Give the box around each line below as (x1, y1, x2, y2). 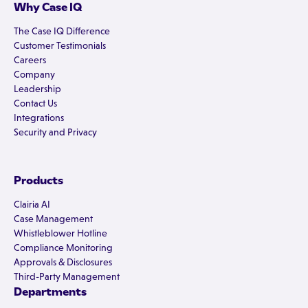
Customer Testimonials (14, 40, 106, 52)
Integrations (14, 112, 64, 124)
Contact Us (14, 98, 57, 109)
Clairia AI (14, 199, 50, 210)
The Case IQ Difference (14, 25, 110, 37)
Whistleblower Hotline (14, 228, 107, 239)
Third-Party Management (14, 271, 120, 283)
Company (14, 69, 55, 80)
